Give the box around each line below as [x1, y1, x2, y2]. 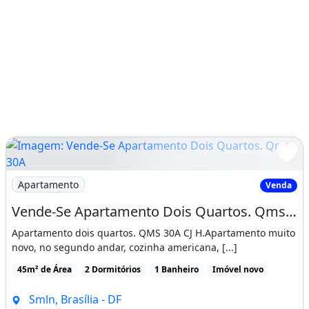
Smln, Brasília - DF [26, 291, 121, 307]
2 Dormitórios [85, 263, 141, 276]
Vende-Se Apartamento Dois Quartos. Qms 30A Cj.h [286, 202, 297, 221]
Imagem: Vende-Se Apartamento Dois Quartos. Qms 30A [6, 170, 301, 186]
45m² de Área [17, 263, 72, 276]
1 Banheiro [154, 263, 199, 276]
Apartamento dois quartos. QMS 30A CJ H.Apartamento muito [12, 226, 295, 240]
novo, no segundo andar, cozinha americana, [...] [12, 241, 237, 255]
